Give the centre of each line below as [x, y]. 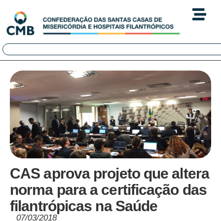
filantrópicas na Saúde [84, 206]
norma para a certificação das [108, 190]
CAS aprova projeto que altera [110, 174]
